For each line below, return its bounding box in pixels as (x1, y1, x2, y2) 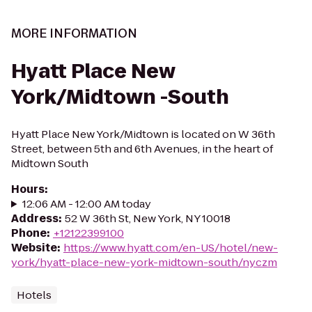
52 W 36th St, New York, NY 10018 (65, 211, 231, 226)
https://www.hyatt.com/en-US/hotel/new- (63, 240, 278, 255)
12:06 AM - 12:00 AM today (22, 196, 151, 211)
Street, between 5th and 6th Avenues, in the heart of (11, 141, 274, 156)
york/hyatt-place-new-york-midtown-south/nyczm (11, 255, 277, 270)
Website (11, 240, 57, 255)
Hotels (17, 288, 52, 302)
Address (11, 211, 58, 226)
